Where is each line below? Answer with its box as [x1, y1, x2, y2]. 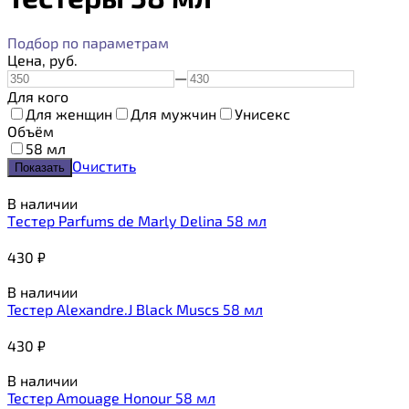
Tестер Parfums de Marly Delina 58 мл [7, 211, 267, 229]
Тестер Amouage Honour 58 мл [7, 388, 215, 406]
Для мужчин [131, 104, 216, 122]
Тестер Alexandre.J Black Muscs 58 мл [7, 299, 263, 318]
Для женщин [26, 104, 112, 122]
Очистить [72, 156, 136, 174]
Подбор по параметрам [7, 33, 169, 51]
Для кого [7, 87, 68, 105]
